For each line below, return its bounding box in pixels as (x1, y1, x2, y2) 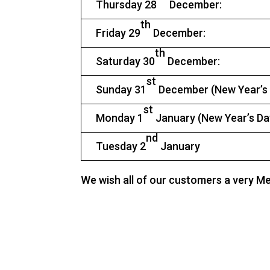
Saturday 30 (96, 55, 155, 67)
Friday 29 (96, 27, 141, 39)
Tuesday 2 (96, 140, 146, 152)
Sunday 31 (96, 83, 147, 96)
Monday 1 (96, 111, 144, 124)
